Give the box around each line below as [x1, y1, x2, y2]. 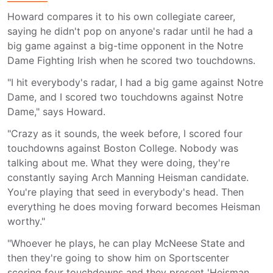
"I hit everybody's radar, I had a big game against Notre [7, 76, 263, 88]
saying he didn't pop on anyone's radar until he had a [7, 25, 253, 37]
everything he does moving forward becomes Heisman [7, 200, 260, 213]
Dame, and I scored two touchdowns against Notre [7, 91, 243, 103]
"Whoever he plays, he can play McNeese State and [7, 237, 245, 249]
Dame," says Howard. [7, 105, 108, 118]
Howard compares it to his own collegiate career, [7, 10, 235, 23]
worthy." [7, 215, 45, 227]
